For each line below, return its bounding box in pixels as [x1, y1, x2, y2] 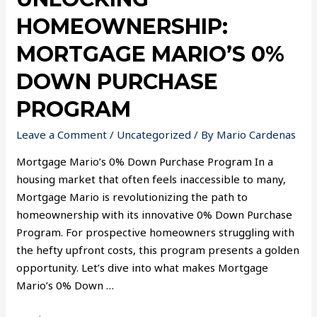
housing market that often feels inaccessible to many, [16, 171, 287, 186]
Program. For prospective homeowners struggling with [16, 224, 295, 239]
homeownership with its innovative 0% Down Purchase [16, 207, 293, 221]
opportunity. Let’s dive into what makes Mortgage [16, 260, 269, 275]
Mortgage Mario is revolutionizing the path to [16, 189, 248, 204]
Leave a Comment [16, 127, 108, 142]
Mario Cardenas [217, 127, 296, 142]
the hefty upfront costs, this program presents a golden [16, 242, 300, 257]
